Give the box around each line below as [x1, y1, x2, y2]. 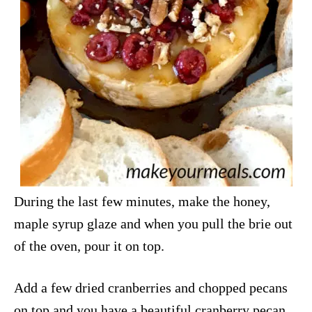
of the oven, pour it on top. [14, 237, 164, 253]
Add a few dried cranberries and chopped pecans [14, 279, 288, 295]
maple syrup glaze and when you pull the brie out [14, 215, 292, 231]
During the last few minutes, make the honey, [14, 193, 270, 209]
